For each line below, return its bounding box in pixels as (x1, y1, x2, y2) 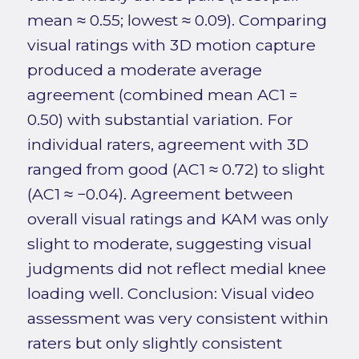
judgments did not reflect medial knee (26, 259, 326, 279)
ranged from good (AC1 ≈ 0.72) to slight (26, 159, 325, 179)
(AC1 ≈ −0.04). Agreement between (26, 184, 293, 204)
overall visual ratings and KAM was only (26, 209, 329, 229)
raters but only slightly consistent (26, 333, 282, 353)
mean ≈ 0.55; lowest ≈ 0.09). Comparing (26, 10, 327, 30)
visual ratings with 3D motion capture (26, 35, 316, 55)
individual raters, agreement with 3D (26, 135, 309, 155)
